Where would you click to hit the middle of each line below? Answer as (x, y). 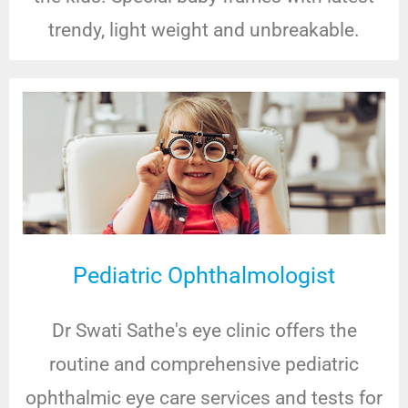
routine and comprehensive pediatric (204, 365)
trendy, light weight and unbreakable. (204, 30)
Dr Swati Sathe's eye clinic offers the (204, 331)
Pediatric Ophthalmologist (204, 276)
